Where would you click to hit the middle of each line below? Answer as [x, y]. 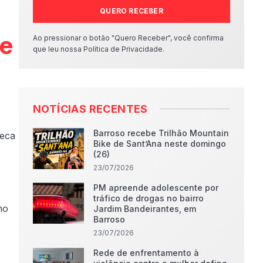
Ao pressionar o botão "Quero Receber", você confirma [128, 38]
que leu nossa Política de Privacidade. [99, 49]
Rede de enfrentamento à [146, 253]
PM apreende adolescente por [156, 188]
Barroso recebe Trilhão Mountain [161, 133]
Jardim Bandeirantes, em [145, 209]
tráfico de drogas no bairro [149, 198]
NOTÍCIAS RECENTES [90, 109]
